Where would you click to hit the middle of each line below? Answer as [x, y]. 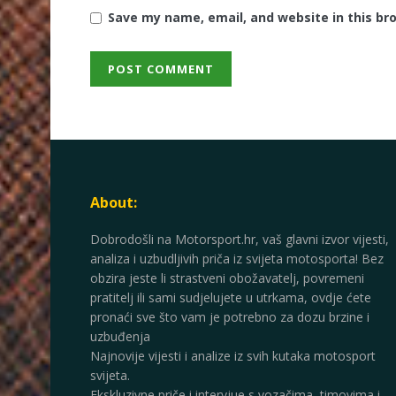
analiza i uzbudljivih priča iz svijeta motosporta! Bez [237, 259]
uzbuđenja [120, 337]
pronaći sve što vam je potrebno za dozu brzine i [230, 317]
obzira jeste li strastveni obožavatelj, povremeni [227, 278]
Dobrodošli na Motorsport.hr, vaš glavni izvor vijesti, [240, 240]
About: [114, 203]
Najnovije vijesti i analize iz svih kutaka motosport [233, 356]
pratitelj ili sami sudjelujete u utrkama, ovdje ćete [231, 298]
